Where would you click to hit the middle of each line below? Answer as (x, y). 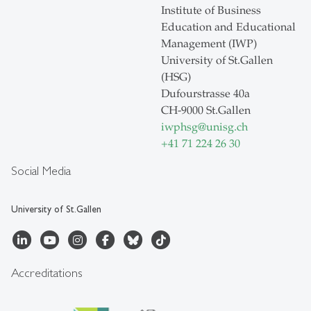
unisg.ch (227, 127)
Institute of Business (211, 11)
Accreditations (47, 273)
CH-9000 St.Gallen (206, 111)
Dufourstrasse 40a (205, 94)
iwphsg (179, 127)
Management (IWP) (209, 44)
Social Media (41, 171)
